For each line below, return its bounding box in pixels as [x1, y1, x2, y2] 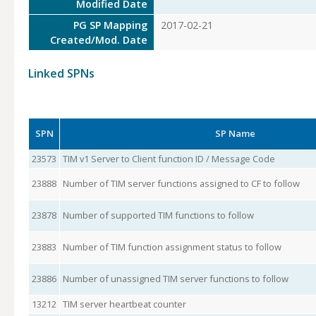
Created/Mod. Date [50, 33, 148, 47]
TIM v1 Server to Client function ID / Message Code [62, 152, 275, 165]
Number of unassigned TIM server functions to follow [62, 272, 288, 285]
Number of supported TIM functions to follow [62, 209, 254, 221]
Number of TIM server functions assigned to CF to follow [62, 177, 300, 190]
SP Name [214, 127, 255, 140]
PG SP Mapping [73, 18, 148, 32]
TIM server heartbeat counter [62, 298, 186, 310]
